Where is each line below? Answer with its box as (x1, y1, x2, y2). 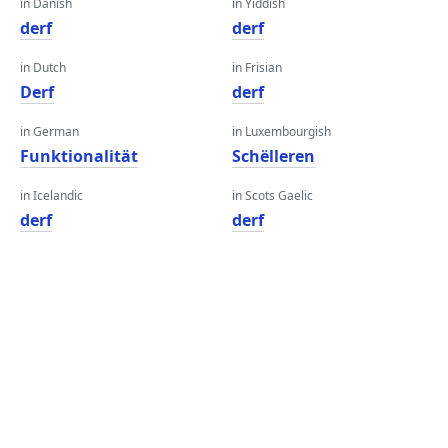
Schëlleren (232, 145, 315, 167)
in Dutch (20, 59, 66, 76)
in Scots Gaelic (232, 187, 313, 204)
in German (20, 123, 79, 140)
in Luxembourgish (232, 123, 331, 140)
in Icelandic (20, 187, 83, 204)
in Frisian (232, 59, 282, 76)
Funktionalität (20, 145, 138, 167)
